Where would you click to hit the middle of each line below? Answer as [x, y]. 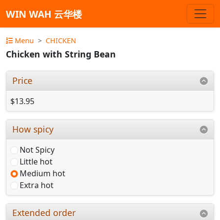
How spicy [33, 129]
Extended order [44, 213]
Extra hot [37, 185]
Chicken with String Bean [61, 54]
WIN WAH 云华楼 [44, 14]
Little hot [36, 161]
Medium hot [42, 173]
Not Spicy [37, 150]
